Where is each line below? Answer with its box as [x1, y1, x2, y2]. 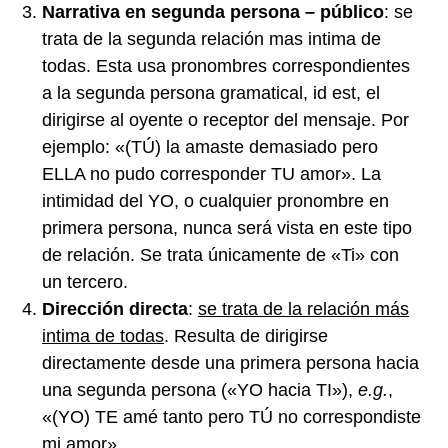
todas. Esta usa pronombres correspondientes [42, 56, 410, 76]
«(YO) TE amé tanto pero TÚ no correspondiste [42, 407, 421, 427]
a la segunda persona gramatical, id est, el [42, 83, 380, 103]
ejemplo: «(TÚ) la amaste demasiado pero [42, 137, 378, 157]
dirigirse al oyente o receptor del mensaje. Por [42, 110, 409, 130]
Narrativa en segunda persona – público [42, 2, 384, 22]
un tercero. [42, 272, 128, 292]
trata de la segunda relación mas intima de [42, 29, 381, 49]
